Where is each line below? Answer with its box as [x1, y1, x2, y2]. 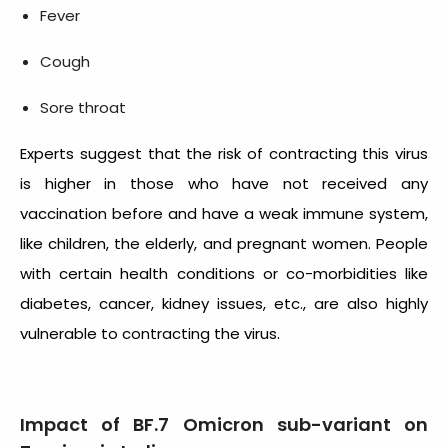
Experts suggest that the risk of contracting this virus [20, 142, 428, 164]
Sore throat [40, 96, 126, 118]
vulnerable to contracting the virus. [20, 322, 284, 344]
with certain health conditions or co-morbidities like [20, 262, 428, 284]
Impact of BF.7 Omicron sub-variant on [20, 411, 428, 437]
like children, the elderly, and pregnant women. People [20, 232, 428, 254]
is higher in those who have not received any [20, 172, 428, 194]
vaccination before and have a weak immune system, [20, 202, 428, 224]
